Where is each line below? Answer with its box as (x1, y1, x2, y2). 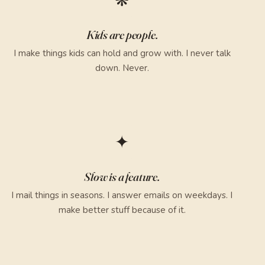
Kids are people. (86, 27, 158, 43)
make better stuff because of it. (58, 204, 186, 216)
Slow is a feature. (84, 169, 160, 185)
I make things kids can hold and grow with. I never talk (13, 47, 231, 60)
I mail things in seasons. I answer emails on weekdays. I (11, 189, 233, 202)
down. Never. (95, 62, 149, 75)
